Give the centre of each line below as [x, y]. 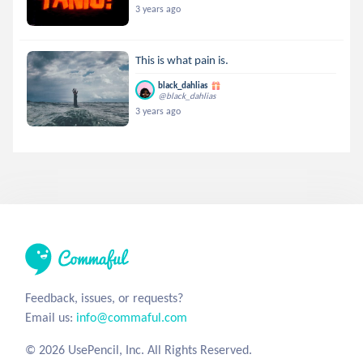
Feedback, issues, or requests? [104, 297]
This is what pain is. [182, 60]
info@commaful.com [132, 317]
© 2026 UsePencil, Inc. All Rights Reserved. [139, 349]
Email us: [51, 317]
